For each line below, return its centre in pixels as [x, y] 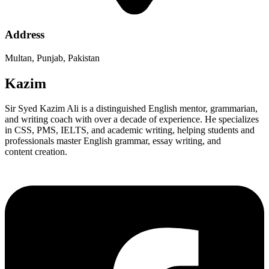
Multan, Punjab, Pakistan [52, 58]
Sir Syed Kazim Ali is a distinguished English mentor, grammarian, [131, 109]
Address [25, 34]
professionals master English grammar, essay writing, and [113, 141]
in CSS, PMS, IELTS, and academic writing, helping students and [130, 130]
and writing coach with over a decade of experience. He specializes [132, 119]
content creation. [36, 152]
